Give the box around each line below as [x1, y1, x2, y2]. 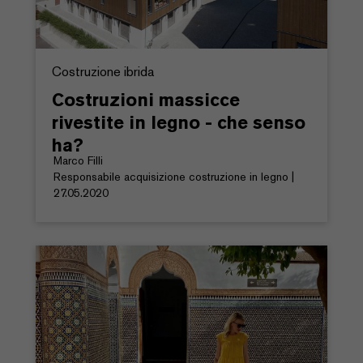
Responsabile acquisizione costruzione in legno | [53, 169, 294, 185]
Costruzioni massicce [52, 88, 240, 112]
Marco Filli [53, 153, 103, 169]
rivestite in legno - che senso [52, 111, 305, 135]
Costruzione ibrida [52, 63, 154, 81]
